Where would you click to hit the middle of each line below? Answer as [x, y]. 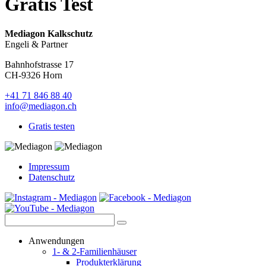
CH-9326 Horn [34, 75]
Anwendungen [56, 240]
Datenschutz [52, 177]
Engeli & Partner [36, 44]
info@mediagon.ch [41, 106]
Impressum [49, 166]
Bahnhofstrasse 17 [39, 64]
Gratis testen [52, 126]
